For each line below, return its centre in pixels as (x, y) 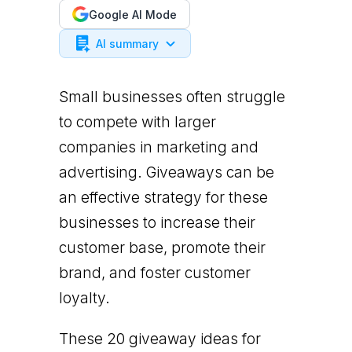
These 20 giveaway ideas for (159, 339)
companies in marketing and (158, 147)
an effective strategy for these (163, 198)
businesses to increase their (157, 223)
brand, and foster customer (154, 273)
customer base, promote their (162, 248)
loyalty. (84, 298)
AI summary (127, 44)
